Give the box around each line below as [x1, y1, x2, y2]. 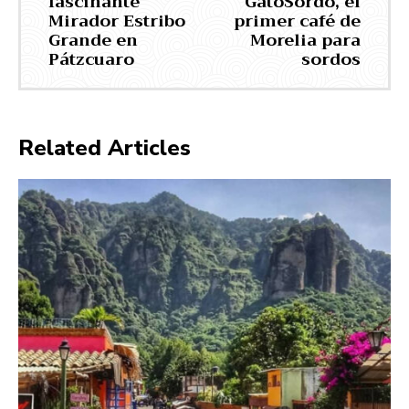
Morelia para [249, 26, 361, 56]
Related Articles [18, 133, 191, 163]
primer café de [233, 6, 361, 37]
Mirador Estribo [48, 6, 185, 37]
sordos [300, 45, 361, 75]
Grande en [48, 26, 138, 56]
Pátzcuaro [48, 45, 134, 75]
